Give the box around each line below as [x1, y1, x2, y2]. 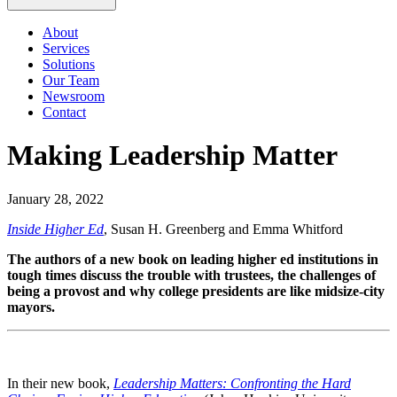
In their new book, [7, 375, 113, 391]
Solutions [43, 56, 95, 72]
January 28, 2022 [7, 191, 104, 206]
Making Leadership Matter [7, 139, 338, 172]
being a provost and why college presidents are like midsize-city [7, 283, 385, 299]
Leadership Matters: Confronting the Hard [113, 375, 351, 391]
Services [43, 40, 90, 56]
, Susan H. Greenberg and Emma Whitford [104, 221, 343, 237]
